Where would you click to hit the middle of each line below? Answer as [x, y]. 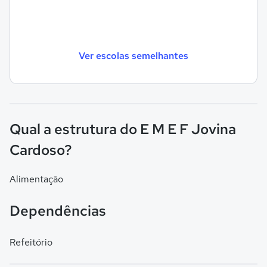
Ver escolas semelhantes [133, 55]
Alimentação [36, 179]
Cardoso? [41, 150]
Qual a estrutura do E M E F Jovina [123, 129]
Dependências [58, 211]
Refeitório [31, 242]
